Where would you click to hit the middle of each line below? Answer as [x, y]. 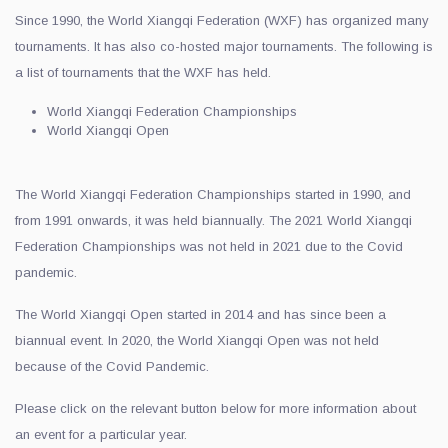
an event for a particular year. [101, 434]
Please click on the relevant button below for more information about [215, 408]
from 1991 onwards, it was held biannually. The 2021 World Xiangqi [213, 220]
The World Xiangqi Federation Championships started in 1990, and [213, 194]
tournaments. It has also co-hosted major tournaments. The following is [224, 46]
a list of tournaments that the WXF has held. [143, 72]
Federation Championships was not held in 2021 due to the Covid [209, 246]
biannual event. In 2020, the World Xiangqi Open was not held [197, 340]
